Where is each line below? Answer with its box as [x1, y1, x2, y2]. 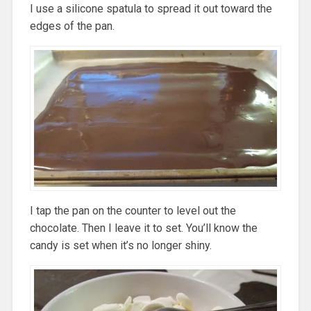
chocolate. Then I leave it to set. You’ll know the [29, 221, 258, 235]
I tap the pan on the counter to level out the [29, 204, 236, 218]
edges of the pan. [29, 19, 115, 33]
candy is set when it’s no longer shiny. [29, 239, 212, 253]
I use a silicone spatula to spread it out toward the [29, 2, 272, 16]
